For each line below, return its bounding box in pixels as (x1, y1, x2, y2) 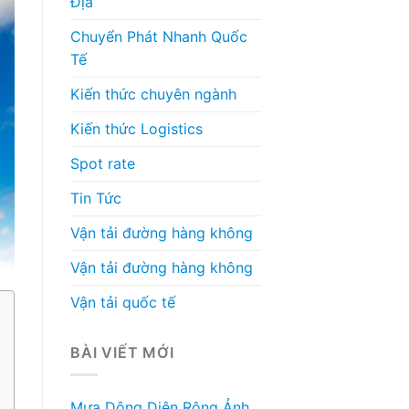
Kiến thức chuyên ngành (70, 84, 236, 103)
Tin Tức (70, 188, 121, 207)
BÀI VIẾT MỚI (70, 342, 174, 362)
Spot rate (70, 153, 135, 173)
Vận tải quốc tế (70, 292, 175, 311)
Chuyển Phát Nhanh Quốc (70, 26, 247, 46)
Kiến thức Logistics (70, 119, 203, 138)
